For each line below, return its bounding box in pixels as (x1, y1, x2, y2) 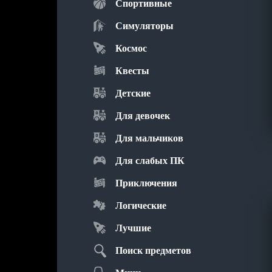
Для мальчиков (115, 133, 183, 143)
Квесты (115, 66, 149, 76)
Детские (115, 88, 151, 98)
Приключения (115, 178, 177, 188)
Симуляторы (115, 21, 174, 31)
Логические (115, 200, 166, 211)
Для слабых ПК (115, 155, 185, 166)
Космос (115, 43, 147, 53)
